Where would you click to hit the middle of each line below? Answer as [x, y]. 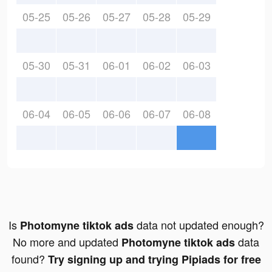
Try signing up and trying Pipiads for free [154, 260]
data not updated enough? [199, 225]
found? [29, 259]
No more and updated [67, 242]
